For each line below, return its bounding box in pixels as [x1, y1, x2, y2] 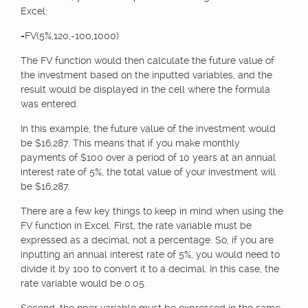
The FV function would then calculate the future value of [21, 55, 274, 66]
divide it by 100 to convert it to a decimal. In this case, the [21, 263, 279, 274]
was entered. [21, 98, 78, 109]
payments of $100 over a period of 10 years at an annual [21, 152, 276, 163]
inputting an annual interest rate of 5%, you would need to [21, 249, 280, 260]
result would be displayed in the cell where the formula [21, 84, 270, 95]
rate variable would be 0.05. [21, 278, 146, 289]
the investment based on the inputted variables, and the [21, 69, 272, 80]
